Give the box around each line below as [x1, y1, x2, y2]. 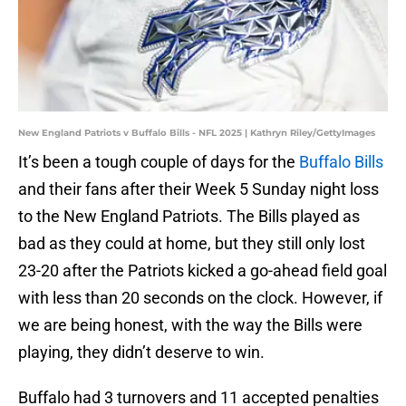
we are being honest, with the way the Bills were [18, 315, 362, 335]
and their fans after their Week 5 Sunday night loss [18, 179, 379, 199]
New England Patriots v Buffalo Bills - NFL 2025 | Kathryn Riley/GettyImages [18, 127, 375, 140]
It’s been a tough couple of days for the [18, 152, 299, 172]
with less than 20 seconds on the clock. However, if [18, 288, 382, 308]
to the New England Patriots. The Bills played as [18, 207, 360, 227]
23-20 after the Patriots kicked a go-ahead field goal [18, 261, 387, 281]
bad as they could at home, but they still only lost [18, 234, 365, 254]
